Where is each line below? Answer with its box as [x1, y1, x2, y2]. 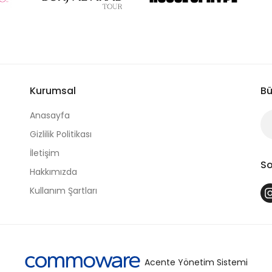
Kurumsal [30, 83, 76, 98]
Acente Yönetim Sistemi [144, 256, 248, 269]
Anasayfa [30, 109, 70, 121]
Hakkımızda [30, 165, 77, 178]
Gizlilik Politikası [30, 127, 92, 140]
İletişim [30, 146, 59, 159]
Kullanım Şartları [30, 184, 97, 197]
